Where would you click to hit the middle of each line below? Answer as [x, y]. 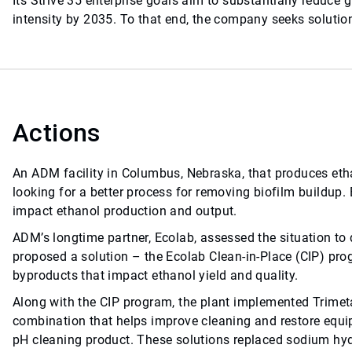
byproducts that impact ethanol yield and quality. [156, 276]
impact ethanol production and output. [125, 211]
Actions [57, 133]
